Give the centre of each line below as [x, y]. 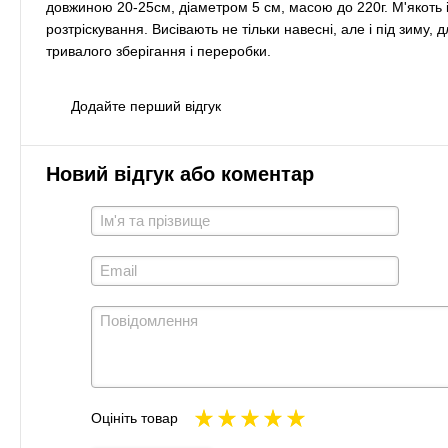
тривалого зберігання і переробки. [158, 51]
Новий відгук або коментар [180, 174]
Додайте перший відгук [146, 106]
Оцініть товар [134, 418]
